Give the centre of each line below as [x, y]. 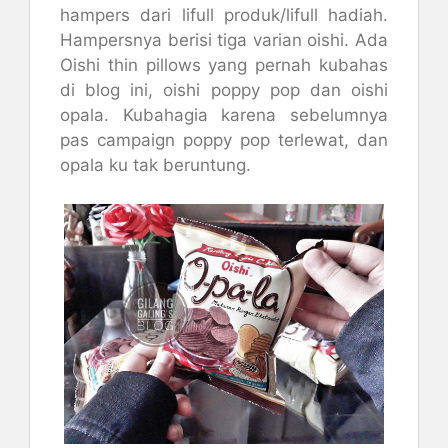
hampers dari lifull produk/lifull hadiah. [224, 15]
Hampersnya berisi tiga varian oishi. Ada [224, 40]
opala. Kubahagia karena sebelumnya [224, 115]
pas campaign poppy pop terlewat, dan [224, 140]
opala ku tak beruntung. [155, 165]
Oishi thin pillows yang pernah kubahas [224, 65]
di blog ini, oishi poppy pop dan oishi [224, 90]
